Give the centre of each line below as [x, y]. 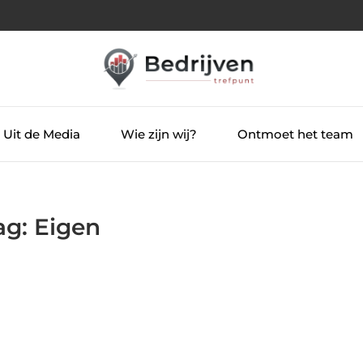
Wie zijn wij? [158, 134]
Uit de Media [41, 134]
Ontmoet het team [295, 134]
